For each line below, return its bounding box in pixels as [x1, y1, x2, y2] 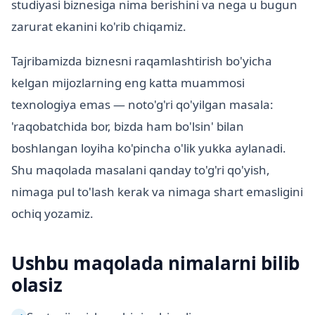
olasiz [11, 272, 63, 298]
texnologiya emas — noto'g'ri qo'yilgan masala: [11, 96, 274, 113]
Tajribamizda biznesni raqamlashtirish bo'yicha [11, 53, 272, 70]
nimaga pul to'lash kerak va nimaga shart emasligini [11, 184, 303, 200]
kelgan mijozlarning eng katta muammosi [11, 75, 245, 91]
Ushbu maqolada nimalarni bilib [11, 250, 300, 276]
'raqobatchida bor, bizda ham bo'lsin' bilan [11, 118, 244, 135]
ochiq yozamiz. [11, 205, 94, 222]
